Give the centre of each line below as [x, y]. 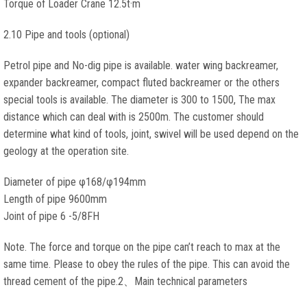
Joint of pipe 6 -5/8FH [51, 216]
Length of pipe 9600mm [55, 199]
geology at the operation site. [66, 151]
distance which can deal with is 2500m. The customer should [134, 117]
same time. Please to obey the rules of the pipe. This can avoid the [147, 264]
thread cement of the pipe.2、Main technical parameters [125, 281]
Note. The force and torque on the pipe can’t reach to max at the [142, 247]
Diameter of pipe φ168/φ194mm [75, 182]
